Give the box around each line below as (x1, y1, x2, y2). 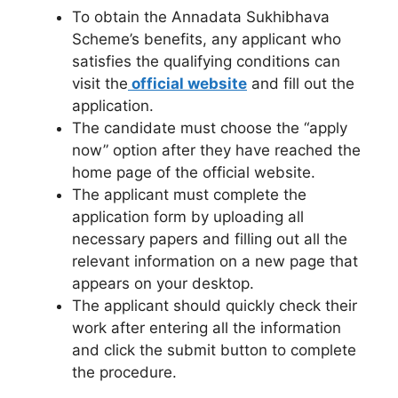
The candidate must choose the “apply (72, 119, 347, 138)
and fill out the (247, 75, 354, 93)
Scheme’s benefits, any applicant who (72, 30, 341, 49)
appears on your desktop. (72, 275, 254, 293)
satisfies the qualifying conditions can (72, 52, 340, 71)
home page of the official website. (72, 163, 315, 182)
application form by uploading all (72, 208, 304, 227)
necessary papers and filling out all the (72, 230, 347, 249)
